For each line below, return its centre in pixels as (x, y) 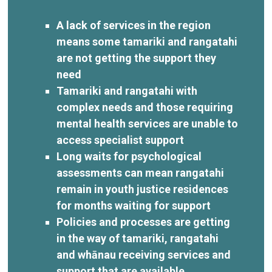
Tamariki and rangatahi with (127, 90)
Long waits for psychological (129, 156)
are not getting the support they (137, 58)
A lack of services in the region (134, 25)
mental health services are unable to (148, 123)
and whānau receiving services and (144, 254)
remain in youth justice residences (143, 189)
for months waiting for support (134, 205)
